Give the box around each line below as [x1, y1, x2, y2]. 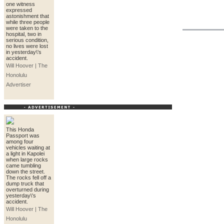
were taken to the [6, 25, 48, 31]
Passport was [6, 132, 39, 138]
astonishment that [6, 13, 49, 19]
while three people [6, 19, 49, 25]
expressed [6, 7, 32, 13]
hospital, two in [6, 31, 41, 37]
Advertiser [6, 81, 31, 87]
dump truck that [6, 180, 44, 186]
